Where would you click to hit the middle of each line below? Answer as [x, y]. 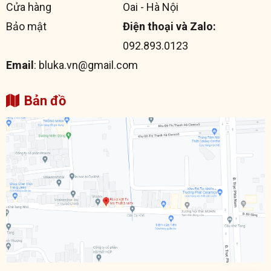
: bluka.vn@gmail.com [86, 65]
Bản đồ [45, 101]
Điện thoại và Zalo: [169, 27]
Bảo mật [26, 27]
